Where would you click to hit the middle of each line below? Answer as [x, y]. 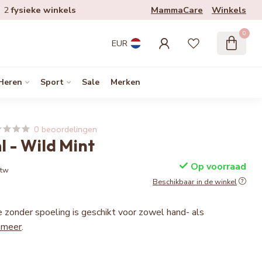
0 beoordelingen [66, 129]
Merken [125, 82]
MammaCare [177, 10]
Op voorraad [217, 167]
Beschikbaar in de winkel [194, 182]
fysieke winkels [44, 10]
